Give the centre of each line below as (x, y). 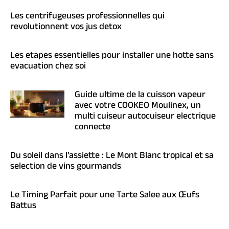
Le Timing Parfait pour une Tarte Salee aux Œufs (105, 196)
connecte (93, 128)
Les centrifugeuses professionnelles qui (87, 17)
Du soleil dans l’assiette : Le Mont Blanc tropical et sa (112, 157)
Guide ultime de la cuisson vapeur (140, 96)
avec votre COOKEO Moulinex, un (138, 107)
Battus (23, 207)
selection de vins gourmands (66, 167)
